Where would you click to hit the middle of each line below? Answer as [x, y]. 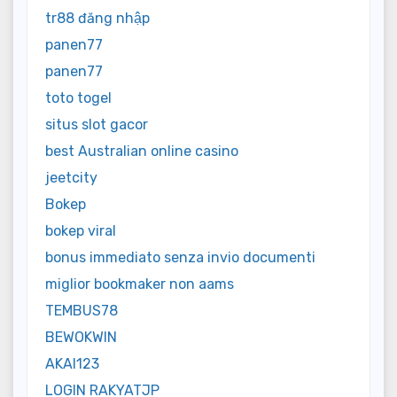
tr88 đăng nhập [97, 18]
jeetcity [71, 177]
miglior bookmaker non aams [140, 284]
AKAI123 [72, 363]
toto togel [78, 97]
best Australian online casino [142, 151]
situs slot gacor [97, 124]
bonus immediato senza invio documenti [180, 257]
